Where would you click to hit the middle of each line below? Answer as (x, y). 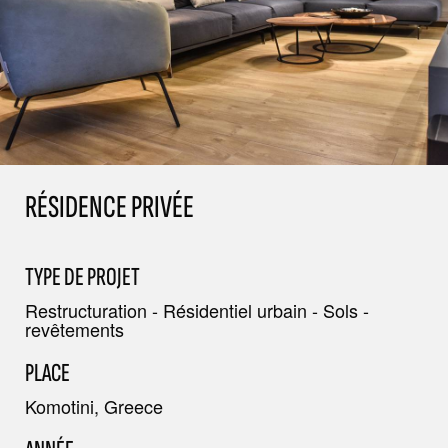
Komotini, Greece (94, 406)
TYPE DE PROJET (82, 278)
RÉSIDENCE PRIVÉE (109, 208)
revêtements (74, 329)
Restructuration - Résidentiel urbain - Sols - (197, 310)
